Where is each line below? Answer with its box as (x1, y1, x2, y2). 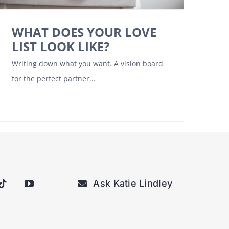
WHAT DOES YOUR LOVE (12, 24, 156, 41)
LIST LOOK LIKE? (12, 38, 109, 55)
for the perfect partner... (12, 74, 96, 84)
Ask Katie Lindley (93, 178, 173, 189)
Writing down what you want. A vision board (12, 59, 163, 69)
